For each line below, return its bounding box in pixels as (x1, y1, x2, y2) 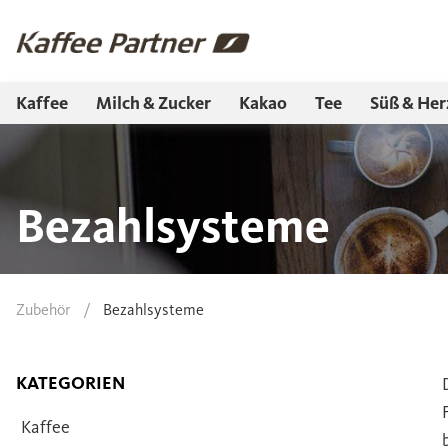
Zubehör (16, 300, 71, 319)
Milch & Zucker (96, 92, 211, 114)
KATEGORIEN (16, 372, 125, 394)
